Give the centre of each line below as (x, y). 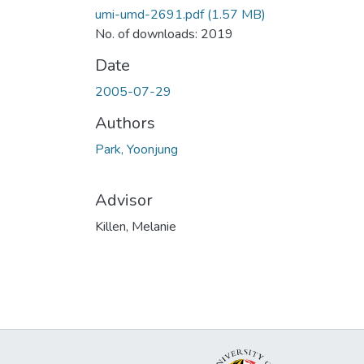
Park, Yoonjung (136, 149)
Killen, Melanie (136, 226)
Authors (125, 123)
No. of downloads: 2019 (164, 34)
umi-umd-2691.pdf (149, 14)
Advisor (124, 200)
